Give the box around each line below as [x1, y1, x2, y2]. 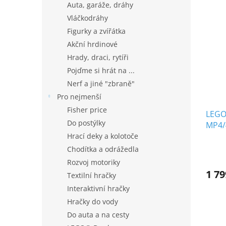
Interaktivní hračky [67, 184, 130, 193]
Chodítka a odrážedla [67, 144, 139, 154]
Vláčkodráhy [67, 13, 108, 23]
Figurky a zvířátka [67, 26, 126, 36]
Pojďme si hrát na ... [67, 66, 135, 75]
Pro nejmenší [57, 92, 101, 101]
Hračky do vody [67, 197, 118, 206]
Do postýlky [67, 118, 105, 128]
